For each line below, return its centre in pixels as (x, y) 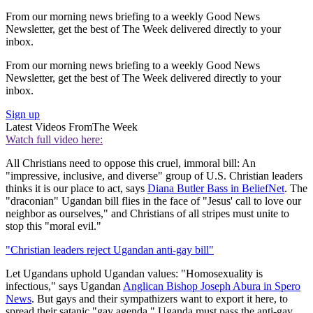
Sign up (23, 114)
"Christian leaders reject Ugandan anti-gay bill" (110, 249)
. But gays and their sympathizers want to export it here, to (160, 298)
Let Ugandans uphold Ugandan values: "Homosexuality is (134, 273)
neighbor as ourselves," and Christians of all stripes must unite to (147, 213)
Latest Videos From (49, 126)
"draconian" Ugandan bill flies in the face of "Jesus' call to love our (153, 201)
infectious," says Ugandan (64, 286)
